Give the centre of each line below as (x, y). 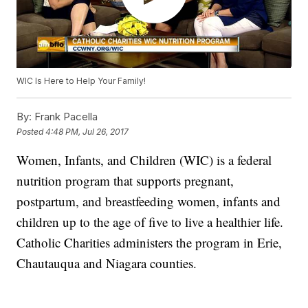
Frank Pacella (65, 117)
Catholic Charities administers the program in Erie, (150, 243)
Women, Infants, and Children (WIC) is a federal (144, 160)
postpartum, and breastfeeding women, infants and (149, 201)
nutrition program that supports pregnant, (125, 181)
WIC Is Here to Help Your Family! (81, 81)
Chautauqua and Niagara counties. (107, 263)
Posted (31, 131)
